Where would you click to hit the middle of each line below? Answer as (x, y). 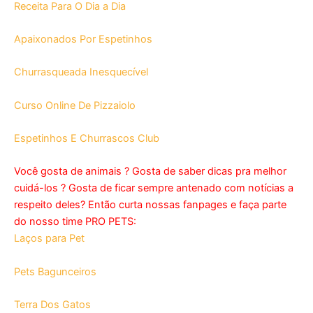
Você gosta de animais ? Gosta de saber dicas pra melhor (150, 172)
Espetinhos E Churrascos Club (87, 138)
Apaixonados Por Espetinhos (83, 39)
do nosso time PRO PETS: (75, 222)
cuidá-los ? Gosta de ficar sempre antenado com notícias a (154, 188)
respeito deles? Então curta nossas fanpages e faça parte (150, 205)
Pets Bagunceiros (55, 271)
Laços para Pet (49, 239)
